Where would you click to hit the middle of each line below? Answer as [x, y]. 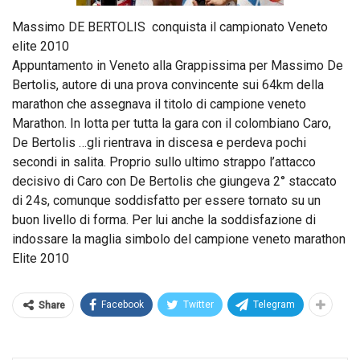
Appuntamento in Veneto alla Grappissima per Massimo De [178, 65]
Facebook [123, 305]
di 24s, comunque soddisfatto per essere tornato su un [166, 200]
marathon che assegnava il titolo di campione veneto [159, 104]
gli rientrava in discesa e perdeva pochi [196, 143]
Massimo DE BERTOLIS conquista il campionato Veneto [170, 27]
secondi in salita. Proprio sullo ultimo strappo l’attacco [164, 162]
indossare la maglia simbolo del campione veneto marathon [179, 239]
